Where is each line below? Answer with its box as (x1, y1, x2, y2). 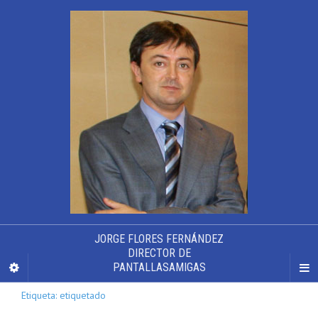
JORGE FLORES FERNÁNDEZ (94, 232, 224, 246)
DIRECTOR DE (127, 246, 191, 260)
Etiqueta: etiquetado (21, 289, 106, 302)
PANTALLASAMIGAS (112, 261, 206, 274)
